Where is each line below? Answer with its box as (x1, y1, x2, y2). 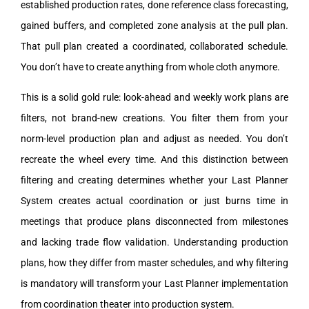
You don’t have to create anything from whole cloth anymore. (21, 61, 280, 72)
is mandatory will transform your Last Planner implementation (21, 277, 288, 289)
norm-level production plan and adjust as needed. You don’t (21, 132, 288, 144)
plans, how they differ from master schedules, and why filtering (21, 257, 288, 268)
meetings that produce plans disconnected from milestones (21, 215, 288, 227)
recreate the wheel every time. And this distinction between (21, 153, 288, 165)
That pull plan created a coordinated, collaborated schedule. (21, 40, 288, 52)
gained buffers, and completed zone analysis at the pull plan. (21, 19, 288, 31)
